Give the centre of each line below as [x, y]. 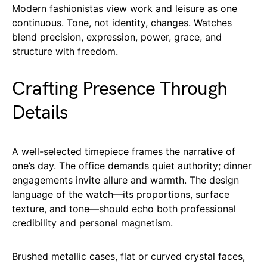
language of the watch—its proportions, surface [121, 194]
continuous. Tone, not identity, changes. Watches [122, 22]
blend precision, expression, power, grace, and [117, 37]
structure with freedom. [65, 51]
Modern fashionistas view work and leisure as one [125, 8]
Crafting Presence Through [120, 89]
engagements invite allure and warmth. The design [125, 180]
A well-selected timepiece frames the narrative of [124, 151]
